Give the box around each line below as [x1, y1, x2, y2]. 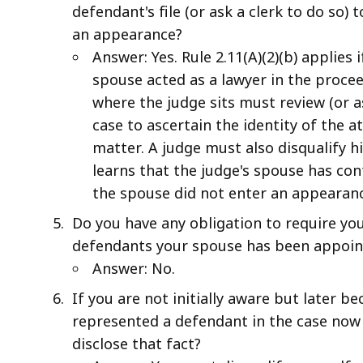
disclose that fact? [72, 333, 201, 353]
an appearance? [72, 23, 182, 44]
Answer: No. [92, 258, 175, 278]
